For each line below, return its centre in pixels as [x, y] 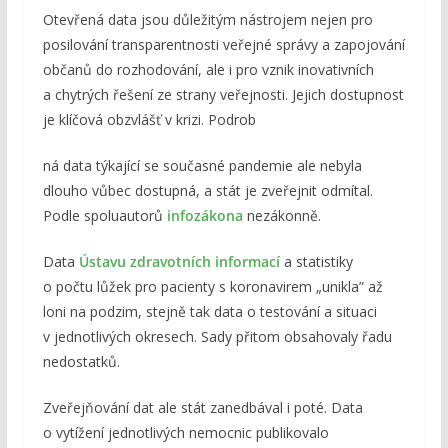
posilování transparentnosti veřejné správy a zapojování [223, 45]
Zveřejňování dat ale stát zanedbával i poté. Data [202, 408]
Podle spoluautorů [104, 216]
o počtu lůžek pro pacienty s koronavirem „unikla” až [212, 287]
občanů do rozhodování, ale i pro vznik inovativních [208, 70]
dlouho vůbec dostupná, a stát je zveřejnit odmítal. [207, 191]
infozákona [204, 216]
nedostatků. [81, 362]
